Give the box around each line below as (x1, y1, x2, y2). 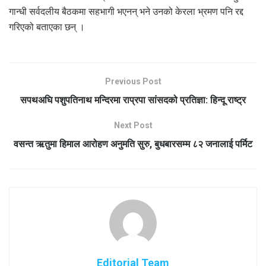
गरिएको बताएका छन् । (9, 21, 85, 33)
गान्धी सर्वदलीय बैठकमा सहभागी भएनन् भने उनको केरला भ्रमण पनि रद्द (9, 5, 243, 17)
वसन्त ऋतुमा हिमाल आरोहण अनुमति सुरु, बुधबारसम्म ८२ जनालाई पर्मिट (14, 138, 252, 150)
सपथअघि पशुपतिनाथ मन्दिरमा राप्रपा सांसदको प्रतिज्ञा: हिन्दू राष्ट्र (20, 94, 246, 106)
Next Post (113, 120, 153, 130)
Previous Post (104, 76, 161, 86)
